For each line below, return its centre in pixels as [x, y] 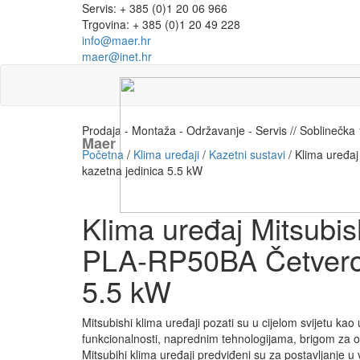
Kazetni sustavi [247, 154]
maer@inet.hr [117, 56]
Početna [103, 154]
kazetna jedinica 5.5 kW [142, 170]
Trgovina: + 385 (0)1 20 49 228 [161, 24]
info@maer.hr [117, 40]
